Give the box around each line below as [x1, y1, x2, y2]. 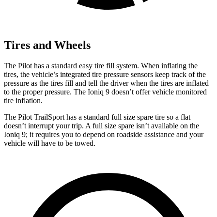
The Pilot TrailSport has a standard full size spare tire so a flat [4, 112, 190, 121]
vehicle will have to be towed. [4, 139, 95, 147]
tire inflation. [4, 96, 43, 105]
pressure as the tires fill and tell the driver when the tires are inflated [4, 78, 209, 87]
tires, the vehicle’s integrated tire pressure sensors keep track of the [4, 70, 206, 78]
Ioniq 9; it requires [4, 130, 62, 139]
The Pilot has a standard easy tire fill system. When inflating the [4, 61, 198, 70]
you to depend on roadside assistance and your [62, 130, 203, 139]
